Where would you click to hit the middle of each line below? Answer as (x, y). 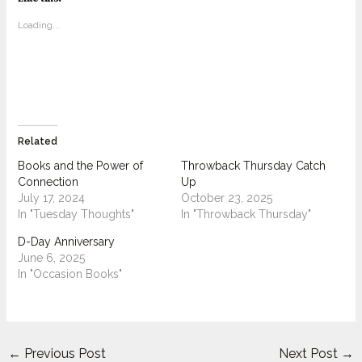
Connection (48, 181)
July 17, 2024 (51, 198)
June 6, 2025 (51, 257)
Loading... (38, 25)
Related (37, 141)
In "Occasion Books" (69, 274)
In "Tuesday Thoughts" (76, 214)
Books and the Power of (80, 165)
